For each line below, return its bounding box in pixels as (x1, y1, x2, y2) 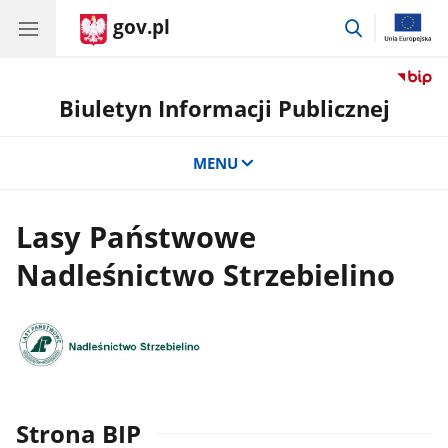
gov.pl (113, 14, 170, 40)
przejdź (364, 14, 415, 35)
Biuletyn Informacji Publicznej (58, 93, 390, 124)
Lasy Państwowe (16, 217, 257, 258)
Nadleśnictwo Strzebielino (16, 255, 396, 296)
